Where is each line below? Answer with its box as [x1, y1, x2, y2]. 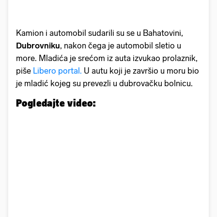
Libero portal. [31, 66, 82, 76]
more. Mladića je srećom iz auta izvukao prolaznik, [16, 53, 198, 63]
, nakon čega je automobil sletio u [60, 41, 181, 51]
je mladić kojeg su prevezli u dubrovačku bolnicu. [16, 78, 193, 89]
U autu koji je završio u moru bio [82, 66, 199, 76]
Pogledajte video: [16, 97, 96, 109]
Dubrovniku [16, 41, 60, 51]
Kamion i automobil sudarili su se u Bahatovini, [16, 28, 183, 38]
